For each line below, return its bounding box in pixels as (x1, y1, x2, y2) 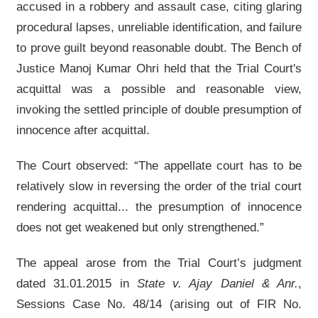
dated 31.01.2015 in (16, 276, 137, 291)
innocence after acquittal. (16, 123, 150, 138)
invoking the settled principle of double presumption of (16, 102, 302, 117)
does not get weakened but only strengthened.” (16, 220, 264, 235)
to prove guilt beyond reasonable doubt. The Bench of (16, 40, 302, 55)
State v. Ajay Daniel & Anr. (136, 276, 298, 291)
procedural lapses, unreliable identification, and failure (16, 20, 302, 35)
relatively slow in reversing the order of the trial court (16, 179, 302, 194)
